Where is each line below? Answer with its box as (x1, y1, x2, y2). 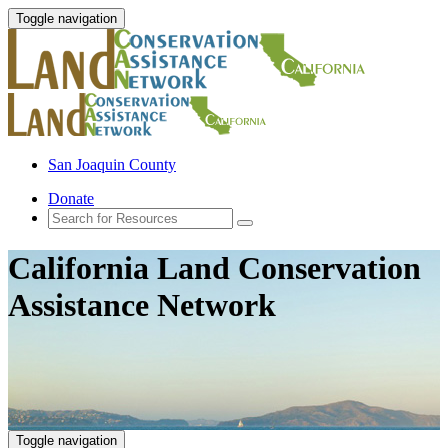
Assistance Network (8, 287, 276, 324)
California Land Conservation (8, 250, 421, 287)
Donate (48, 190, 94, 207)
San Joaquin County (48, 156, 176, 173)
